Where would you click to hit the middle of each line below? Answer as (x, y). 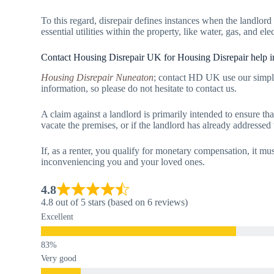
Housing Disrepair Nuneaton (98, 77)
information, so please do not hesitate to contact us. (139, 88)
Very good (59, 258)
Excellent (57, 217)
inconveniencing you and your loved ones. (123, 161)
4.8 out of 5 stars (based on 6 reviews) (115, 202)
